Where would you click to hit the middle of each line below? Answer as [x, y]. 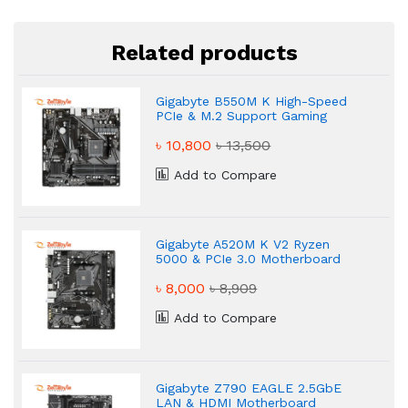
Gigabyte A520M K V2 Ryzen [243, 245]
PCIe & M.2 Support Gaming [242, 116]
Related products [204, 53]
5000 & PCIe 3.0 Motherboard [249, 259]
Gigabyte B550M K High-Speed [252, 101]
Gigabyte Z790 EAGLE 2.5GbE [249, 388]
